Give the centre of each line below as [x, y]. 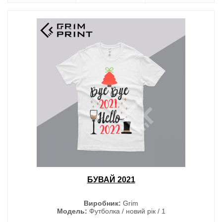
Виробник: [102, 203]
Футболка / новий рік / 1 [126, 211]
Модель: [72, 211]
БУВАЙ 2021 [111, 179]
